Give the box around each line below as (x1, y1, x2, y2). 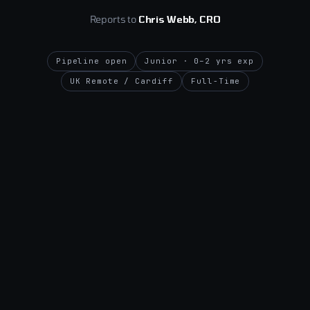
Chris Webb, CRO (138, 12, 221, 25)
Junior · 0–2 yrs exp (145, 55, 255, 66)
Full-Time (191, 75, 241, 86)
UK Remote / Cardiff (69, 75, 174, 86)
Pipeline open (55, 55, 127, 66)
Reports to (89, 12, 138, 25)
